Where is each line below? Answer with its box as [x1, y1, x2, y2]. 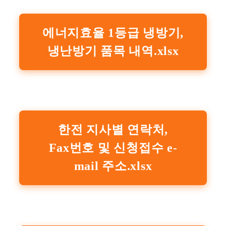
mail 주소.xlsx [74, 159, 152, 173]
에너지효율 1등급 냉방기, [42, 26, 184, 39]
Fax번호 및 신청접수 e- [48, 141, 178, 154]
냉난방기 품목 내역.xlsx [47, 44, 179, 58]
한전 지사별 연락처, [58, 123, 168, 136]
